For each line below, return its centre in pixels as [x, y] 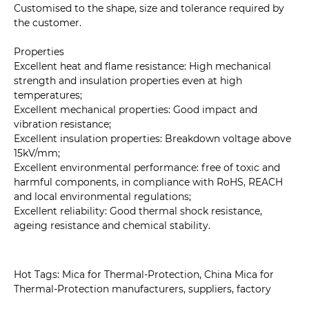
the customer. [48, 23]
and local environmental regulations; [102, 197]
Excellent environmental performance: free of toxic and [147, 168]
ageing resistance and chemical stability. [112, 226]
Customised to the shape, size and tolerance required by [149, 9]
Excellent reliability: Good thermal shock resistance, [138, 211]
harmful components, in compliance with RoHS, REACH [148, 182]
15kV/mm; [37, 153]
